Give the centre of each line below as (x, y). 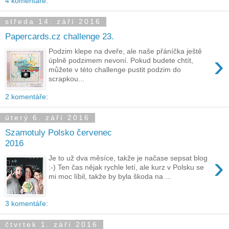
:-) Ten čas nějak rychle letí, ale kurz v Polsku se (127, 167)
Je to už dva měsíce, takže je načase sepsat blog (128, 158)
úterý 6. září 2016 (48, 118)
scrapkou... (67, 78)
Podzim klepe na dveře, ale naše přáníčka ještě (125, 51)
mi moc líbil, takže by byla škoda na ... (110, 176)
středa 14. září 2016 (53, 22)
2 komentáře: (27, 97)
